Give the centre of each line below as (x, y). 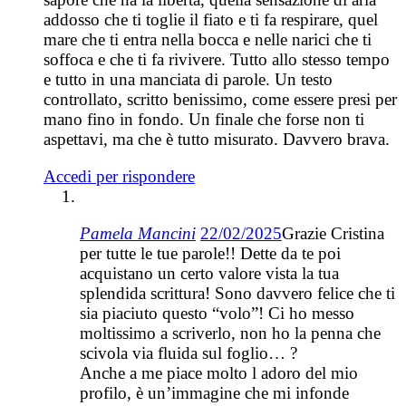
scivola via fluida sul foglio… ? (188, 353)
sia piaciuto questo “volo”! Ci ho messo (217, 314)
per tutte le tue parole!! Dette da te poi (210, 254)
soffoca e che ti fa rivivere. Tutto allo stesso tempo (217, 60)
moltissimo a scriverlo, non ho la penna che (230, 333)
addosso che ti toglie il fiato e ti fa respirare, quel (211, 20)
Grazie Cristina (333, 234)
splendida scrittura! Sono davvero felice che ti (237, 294)
